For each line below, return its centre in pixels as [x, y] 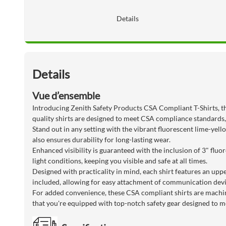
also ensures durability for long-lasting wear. [101, 140]
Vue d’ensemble [66, 96]
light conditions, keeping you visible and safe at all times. [120, 161]
